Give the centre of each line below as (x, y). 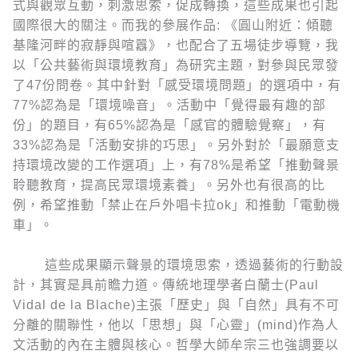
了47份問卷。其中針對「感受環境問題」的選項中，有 (177, 85)
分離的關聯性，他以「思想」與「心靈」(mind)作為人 (176, 325)
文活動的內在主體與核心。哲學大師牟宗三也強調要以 (176, 345)
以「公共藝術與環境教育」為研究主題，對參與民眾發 (176, 65)
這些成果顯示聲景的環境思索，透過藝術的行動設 (178, 265)
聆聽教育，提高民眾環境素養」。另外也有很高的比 (169, 185)
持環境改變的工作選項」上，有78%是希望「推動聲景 (176, 165)
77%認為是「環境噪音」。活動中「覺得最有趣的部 (169, 105)
